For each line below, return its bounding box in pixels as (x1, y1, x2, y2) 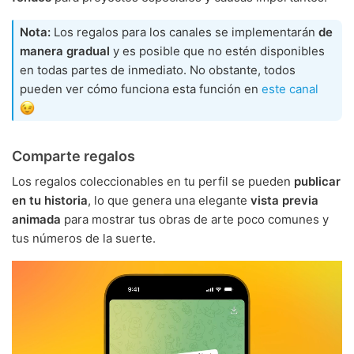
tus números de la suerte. (12, 231, 156, 247)
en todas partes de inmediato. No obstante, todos (20, 62, 296, 78)
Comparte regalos (12, 148, 135, 165)
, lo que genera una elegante (88, 193, 250, 209)
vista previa (250, 193, 318, 209)
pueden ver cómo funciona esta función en (20, 81, 262, 97)
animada (12, 212, 61, 228)
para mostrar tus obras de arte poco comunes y (61, 212, 329, 228)
